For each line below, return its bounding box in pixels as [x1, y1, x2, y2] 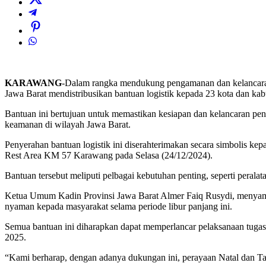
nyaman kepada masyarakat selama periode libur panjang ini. [5, 201, 232, 212]
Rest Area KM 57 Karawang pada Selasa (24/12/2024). [5, 150, 213, 161]
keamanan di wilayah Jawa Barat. [5, 119, 131, 130]
